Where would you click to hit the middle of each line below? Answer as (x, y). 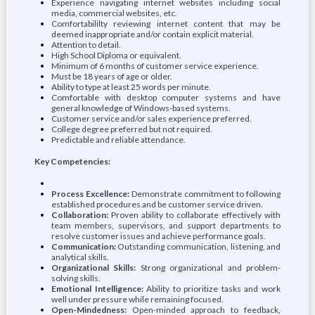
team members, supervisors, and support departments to (166, 225)
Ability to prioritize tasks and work (212, 289)
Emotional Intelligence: (97, 289)
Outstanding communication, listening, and (198, 246)
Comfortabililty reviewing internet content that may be (166, 24)
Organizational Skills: (94, 268)
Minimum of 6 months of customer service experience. (155, 66)
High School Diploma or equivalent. (116, 55)
